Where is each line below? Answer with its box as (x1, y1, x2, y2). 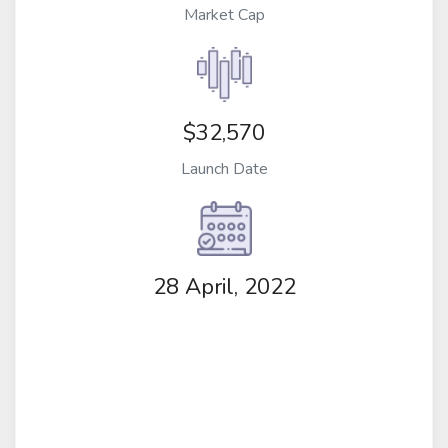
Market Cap (183, 3, 265, 26)
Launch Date (180, 157, 268, 180)
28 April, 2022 (152, 271, 296, 303)
